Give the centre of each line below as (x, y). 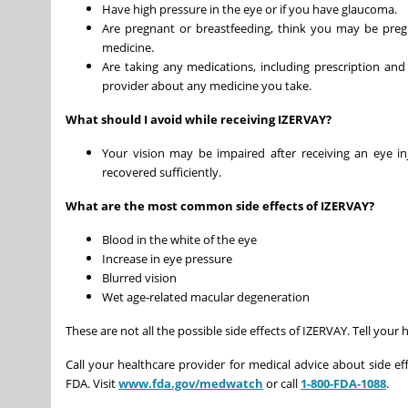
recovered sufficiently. (162, 172)
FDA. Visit (92, 383)
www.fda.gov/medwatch (191, 383)
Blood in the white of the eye (179, 239)
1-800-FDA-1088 (343, 383)
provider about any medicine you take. (207, 85)
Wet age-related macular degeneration (206, 296)
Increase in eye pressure (167, 258)
